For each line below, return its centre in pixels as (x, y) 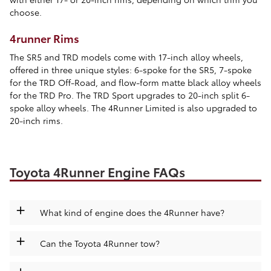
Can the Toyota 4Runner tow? (100, 243)
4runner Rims (44, 38)
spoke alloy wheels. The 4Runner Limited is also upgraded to (133, 107)
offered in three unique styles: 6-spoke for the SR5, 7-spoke (131, 69)
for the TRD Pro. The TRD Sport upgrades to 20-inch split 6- (130, 95)
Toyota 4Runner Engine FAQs (97, 171)
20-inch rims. (36, 120)
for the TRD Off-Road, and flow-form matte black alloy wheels (135, 82)
